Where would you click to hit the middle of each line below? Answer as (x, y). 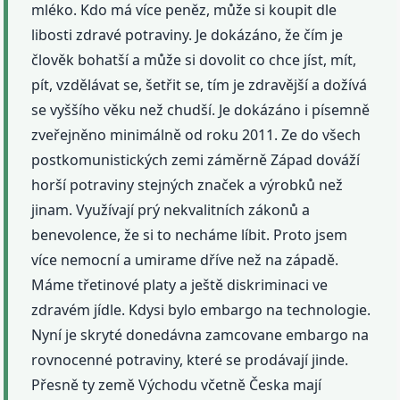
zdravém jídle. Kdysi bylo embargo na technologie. (201, 309)
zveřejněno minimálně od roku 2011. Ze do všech (196, 134)
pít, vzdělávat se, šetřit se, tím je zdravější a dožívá (200, 84)
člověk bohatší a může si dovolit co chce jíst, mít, (194, 59)
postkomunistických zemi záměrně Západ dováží (196, 159)
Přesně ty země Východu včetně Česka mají (177, 384)
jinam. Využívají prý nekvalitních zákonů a (171, 209)
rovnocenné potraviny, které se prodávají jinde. (190, 359)
